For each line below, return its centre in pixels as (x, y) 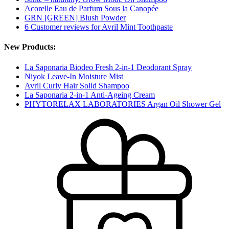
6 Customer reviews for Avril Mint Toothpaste (99, 27)
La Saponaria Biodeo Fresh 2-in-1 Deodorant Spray (108, 67)
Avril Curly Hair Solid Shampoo (77, 85)
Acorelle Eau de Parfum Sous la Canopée (91, 9)
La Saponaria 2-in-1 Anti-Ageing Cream (90, 95)
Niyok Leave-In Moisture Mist (74, 76)
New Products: (30, 47)
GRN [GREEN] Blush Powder (75, 18)
